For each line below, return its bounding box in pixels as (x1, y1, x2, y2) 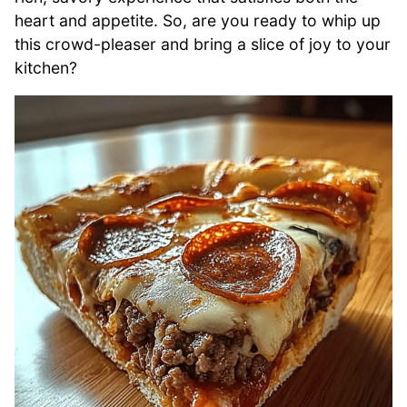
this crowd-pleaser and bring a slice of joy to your (15, 34, 391, 54)
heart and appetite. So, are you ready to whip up (15, 10, 381, 30)
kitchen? (15, 57, 77, 77)
